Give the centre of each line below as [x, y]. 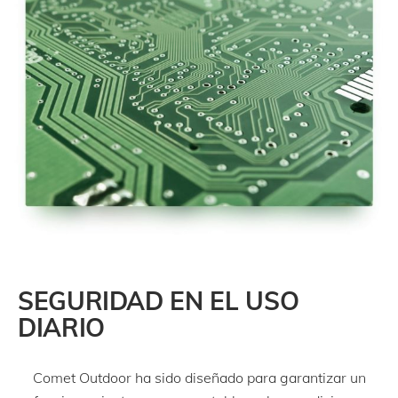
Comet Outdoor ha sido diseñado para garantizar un [199, 378]
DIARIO [61, 328]
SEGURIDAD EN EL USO [159, 301]
